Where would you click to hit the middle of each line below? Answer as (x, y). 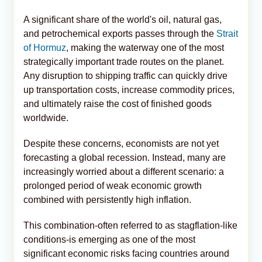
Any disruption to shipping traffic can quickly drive (125, 75)
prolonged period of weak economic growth (113, 185)
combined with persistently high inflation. (107, 199)
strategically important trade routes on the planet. (124, 61)
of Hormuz (45, 47)
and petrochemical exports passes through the (120, 33)
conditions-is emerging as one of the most (109, 239)
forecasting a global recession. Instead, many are (125, 157)
